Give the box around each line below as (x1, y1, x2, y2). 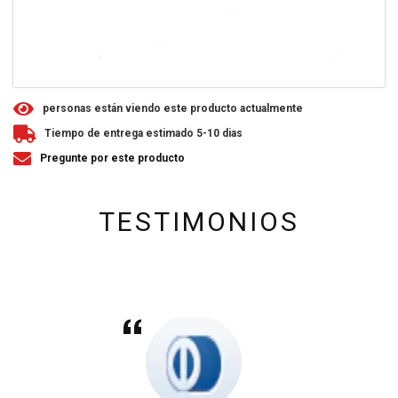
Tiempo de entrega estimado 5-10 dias (44, 127, 243, 140)
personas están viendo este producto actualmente (52, 102, 312, 115)
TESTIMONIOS (99, 206, 299, 238)
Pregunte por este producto (40, 152, 185, 165)
